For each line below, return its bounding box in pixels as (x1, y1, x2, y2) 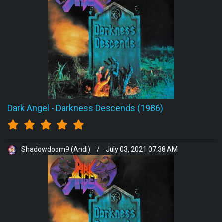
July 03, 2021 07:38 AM (106, 145, 178, 154)
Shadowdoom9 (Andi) (20, 145, 92, 154)
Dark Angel (7, 103, 49, 113)
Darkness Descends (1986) (56, 103, 163, 113)
